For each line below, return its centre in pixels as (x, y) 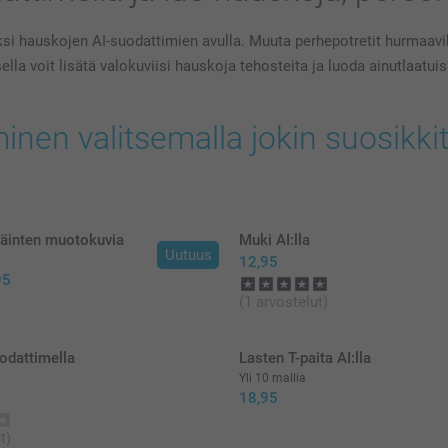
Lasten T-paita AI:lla (305, 358)
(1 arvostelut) (283, 302)
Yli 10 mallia (272, 378)
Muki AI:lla (274, 240)
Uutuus (188, 255)
